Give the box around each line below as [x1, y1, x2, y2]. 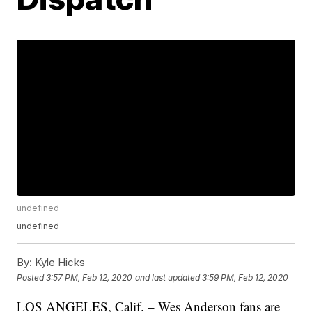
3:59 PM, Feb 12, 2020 [202, 272, 289, 283]
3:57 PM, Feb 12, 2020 [46, 272, 133, 283]
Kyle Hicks [32, 256, 86, 270]
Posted [17, 272, 47, 283]
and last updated [135, 272, 201, 283]
